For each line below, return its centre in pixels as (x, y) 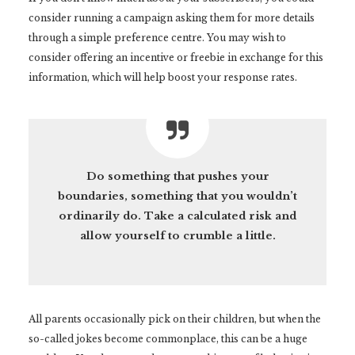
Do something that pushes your (177, 177)
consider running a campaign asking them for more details (171, 18)
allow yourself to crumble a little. (177, 236)
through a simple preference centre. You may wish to (157, 38)
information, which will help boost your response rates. (162, 78)
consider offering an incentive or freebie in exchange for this (176, 58)
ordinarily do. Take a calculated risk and (177, 216)
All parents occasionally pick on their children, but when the (174, 319)
